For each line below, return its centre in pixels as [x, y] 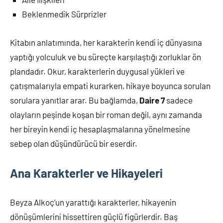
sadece [179, 100]
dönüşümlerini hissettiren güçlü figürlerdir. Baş [94, 217]
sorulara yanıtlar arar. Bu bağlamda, [75, 100]
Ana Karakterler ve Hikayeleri [86, 173]
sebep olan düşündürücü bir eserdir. [74, 143]
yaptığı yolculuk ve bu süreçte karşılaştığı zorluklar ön [106, 57]
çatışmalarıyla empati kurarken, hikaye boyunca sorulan [110, 86]
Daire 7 [152, 100]
